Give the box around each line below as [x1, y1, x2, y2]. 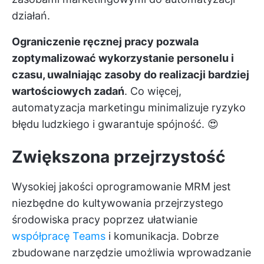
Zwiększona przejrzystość [12, 147, 225, 167]
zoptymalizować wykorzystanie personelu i [12, 52, 234, 65]
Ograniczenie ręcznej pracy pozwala [12, 35, 199, 48]
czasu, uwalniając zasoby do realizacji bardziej [12, 68, 249, 81]
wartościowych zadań [12, 85, 124, 98]
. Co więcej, [124, 85, 181, 98]
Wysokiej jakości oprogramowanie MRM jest [12, 180, 231, 193]
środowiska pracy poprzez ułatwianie [12, 213, 197, 226]
